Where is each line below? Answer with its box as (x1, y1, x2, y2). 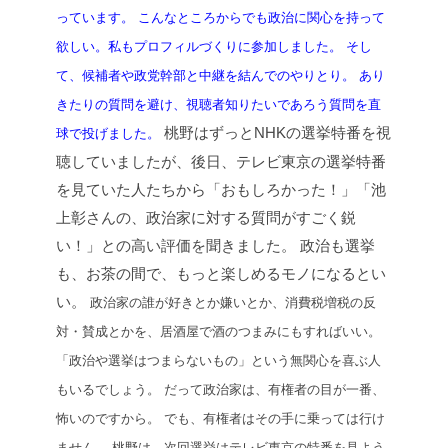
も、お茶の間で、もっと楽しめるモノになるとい (56, 265, 386, 283)
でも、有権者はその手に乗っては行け (164, 411, 385, 427)
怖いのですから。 (56, 411, 160, 427)
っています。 (56, 10, 134, 26)
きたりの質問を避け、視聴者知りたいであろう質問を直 (56, 97, 381, 113)
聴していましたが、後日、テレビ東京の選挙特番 (56, 153, 386, 171)
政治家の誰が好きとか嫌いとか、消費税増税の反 (90, 295, 376, 311)
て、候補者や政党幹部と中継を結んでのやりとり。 (56, 68, 355, 84)
